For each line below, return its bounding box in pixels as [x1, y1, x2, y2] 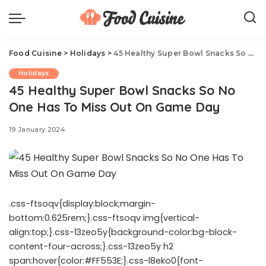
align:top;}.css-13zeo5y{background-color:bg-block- [9, 226, 237, 238]
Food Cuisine [9, 49, 62, 58]
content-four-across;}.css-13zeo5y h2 [9, 240, 173, 252]
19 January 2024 [9, 125, 66, 134]
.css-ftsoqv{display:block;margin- [9, 198, 156, 210]
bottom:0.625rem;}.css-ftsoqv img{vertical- [9, 212, 199, 224]
